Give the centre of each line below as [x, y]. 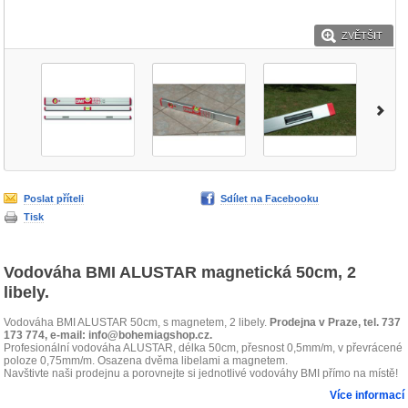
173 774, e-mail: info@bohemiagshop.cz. [108, 335]
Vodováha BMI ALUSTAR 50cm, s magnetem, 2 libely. [137, 322]
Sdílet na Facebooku [269, 198]
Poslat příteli [54, 198]
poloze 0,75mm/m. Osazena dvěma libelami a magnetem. [146, 360]
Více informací [367, 395]
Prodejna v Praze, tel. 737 [336, 322]
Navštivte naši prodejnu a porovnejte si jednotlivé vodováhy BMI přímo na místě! [201, 373]
